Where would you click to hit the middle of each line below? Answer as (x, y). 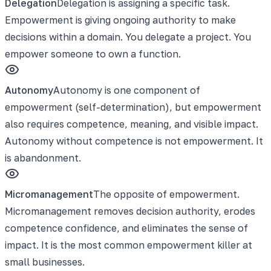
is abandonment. (43, 158)
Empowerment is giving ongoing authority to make (120, 20)
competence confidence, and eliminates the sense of (126, 228)
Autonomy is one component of (127, 90)
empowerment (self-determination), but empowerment (133, 107)
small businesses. (45, 262)
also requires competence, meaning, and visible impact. (132, 124)
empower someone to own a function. (93, 54)
